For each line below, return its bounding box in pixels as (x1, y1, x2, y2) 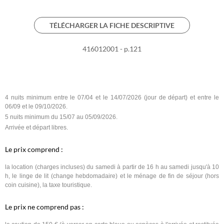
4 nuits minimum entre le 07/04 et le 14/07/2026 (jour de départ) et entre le (5, 93, 219, 101)
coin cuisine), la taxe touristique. (5, 181, 92, 188)
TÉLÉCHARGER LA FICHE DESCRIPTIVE (49, 20, 174, 29)
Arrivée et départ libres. (5, 123, 68, 131)
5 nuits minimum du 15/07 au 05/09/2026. (5, 113, 119, 120)
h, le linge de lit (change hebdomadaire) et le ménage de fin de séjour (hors (5, 172, 219, 179)
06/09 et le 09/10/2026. (5, 102, 67, 110)
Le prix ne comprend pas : (5, 202, 84, 211)
